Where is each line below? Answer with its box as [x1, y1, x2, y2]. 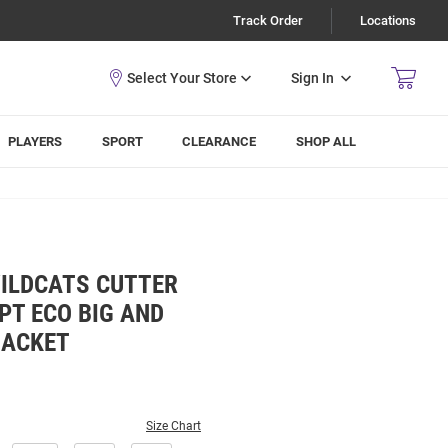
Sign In [291, 69, 334, 86]
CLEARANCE [182, 134, 257, 149]
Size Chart [146, 419, 201, 433]
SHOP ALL [296, 134, 357, 149]
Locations [360, 13, 416, 28]
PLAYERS [8, 134, 63, 149]
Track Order [233, 13, 303, 28]
